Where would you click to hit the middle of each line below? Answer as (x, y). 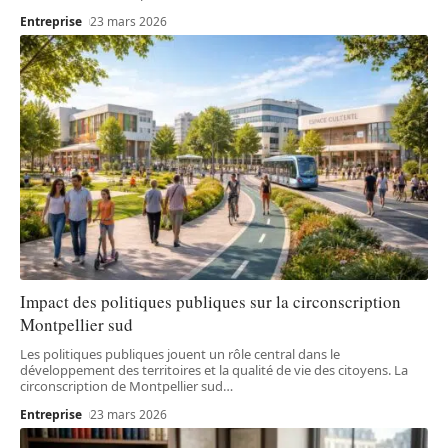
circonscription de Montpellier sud (121, 385)
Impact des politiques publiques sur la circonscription (210, 301)
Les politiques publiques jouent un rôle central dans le (180, 353)
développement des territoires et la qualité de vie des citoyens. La (214, 369)
